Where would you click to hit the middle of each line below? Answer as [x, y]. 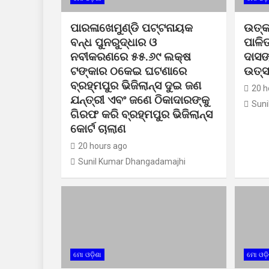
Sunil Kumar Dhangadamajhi [132, 161]
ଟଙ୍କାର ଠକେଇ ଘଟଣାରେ [128, 71]
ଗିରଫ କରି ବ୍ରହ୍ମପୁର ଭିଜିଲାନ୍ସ [141, 114]
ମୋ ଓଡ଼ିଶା [87, 255]
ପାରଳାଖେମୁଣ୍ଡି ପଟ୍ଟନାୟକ [131, 28]
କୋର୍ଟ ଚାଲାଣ [98, 128]
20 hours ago [103, 146]
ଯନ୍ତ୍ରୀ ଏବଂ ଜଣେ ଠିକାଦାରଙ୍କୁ [140, 100]
